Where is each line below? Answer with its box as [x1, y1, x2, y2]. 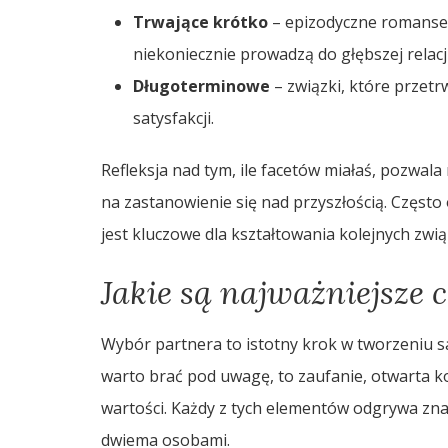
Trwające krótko [132, 10, 268, 33]
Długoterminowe [132, 74, 270, 97]
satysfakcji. [132, 106, 214, 129]
